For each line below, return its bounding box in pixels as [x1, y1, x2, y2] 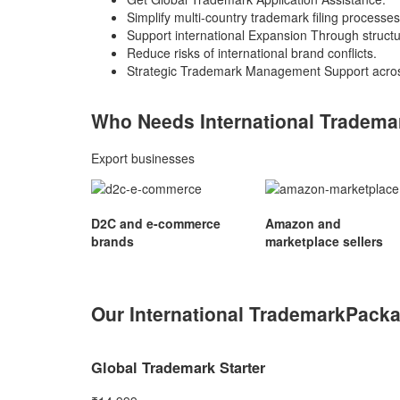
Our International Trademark [91, 300, 346, 328]
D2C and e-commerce [91, 214, 221, 233]
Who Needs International [91, 107, 320, 135]
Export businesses [91, 149, 195, 168]
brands [91, 232, 134, 251]
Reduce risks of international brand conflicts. [127, 43, 377, 62]
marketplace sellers [265, 232, 383, 251]
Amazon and [265, 214, 341, 233]
